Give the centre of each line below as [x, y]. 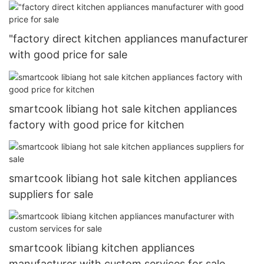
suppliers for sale [51, 194]
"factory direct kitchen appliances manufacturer [128, 39]
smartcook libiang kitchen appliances [102, 248]
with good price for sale [68, 55]
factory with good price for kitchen [97, 124]
